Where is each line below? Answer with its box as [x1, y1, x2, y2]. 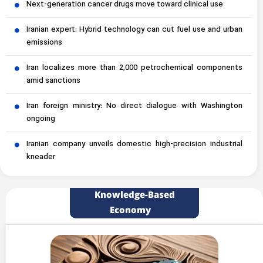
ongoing [26, 113, 55, 125]
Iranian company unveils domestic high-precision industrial [26, 138, 242, 150]
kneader [26, 151, 55, 163]
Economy [110, 203, 151, 217]
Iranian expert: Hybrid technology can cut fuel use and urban [26, 23, 242, 36]
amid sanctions [26, 75, 80, 87]
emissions [26, 36, 62, 49]
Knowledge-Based [94, 188, 175, 202]
